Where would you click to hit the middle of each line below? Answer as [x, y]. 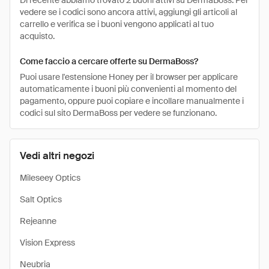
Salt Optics [41, 199]
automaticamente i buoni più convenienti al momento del [128, 89]
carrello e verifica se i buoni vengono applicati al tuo [117, 24]
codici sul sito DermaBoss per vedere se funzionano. [118, 113]
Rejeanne [38, 221]
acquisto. [37, 36]
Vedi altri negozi [57, 156]
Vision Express [47, 243]
